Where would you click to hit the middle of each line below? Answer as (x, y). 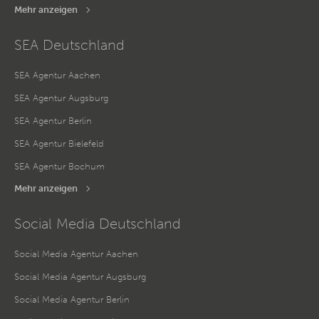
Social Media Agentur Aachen (76, 253)
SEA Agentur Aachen (57, 75)
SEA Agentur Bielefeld (59, 143)
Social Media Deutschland (98, 223)
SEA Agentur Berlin (53, 120)
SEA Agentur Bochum (59, 166)
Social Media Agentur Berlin (72, 299)
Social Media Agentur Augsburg (80, 276)
